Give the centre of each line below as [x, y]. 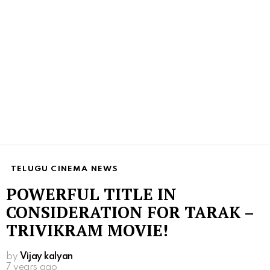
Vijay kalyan [46, 256]
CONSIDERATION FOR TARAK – [130, 212]
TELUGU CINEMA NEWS [65, 169]
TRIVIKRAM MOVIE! [87, 230]
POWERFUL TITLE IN [91, 194]
